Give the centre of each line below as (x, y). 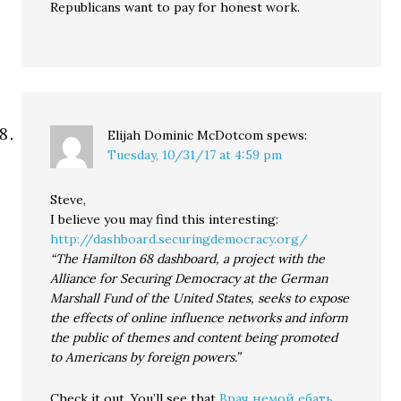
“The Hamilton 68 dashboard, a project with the (188, 259)
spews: (287, 136)
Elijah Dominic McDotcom (186, 136)
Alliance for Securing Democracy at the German (189, 279)
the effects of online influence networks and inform (200, 318)
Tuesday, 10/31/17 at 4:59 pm (195, 155)
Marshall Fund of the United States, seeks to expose (200, 299)
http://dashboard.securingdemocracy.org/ (179, 239)
